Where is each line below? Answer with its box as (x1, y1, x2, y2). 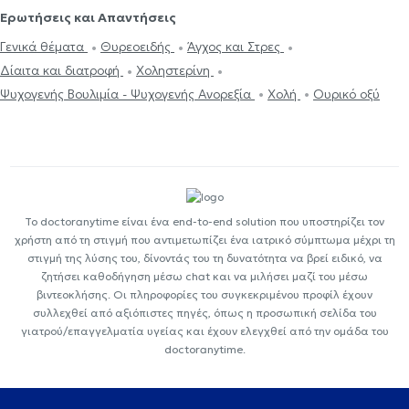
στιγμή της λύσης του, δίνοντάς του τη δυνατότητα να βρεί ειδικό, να (26, 251, 383, 266)
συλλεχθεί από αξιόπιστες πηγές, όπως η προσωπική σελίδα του (32, 306, 377, 320)
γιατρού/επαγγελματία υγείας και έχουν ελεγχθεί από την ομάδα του (20, 324, 389, 339)
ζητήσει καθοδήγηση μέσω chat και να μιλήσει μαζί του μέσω (41, 269, 368, 284)
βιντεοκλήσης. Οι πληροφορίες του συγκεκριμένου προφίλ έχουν (37, 288, 372, 302)
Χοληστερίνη (136, 61, 214, 79)
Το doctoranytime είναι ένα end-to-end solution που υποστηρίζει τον (25, 215, 384, 229)
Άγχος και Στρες (187, 38, 284, 56)
